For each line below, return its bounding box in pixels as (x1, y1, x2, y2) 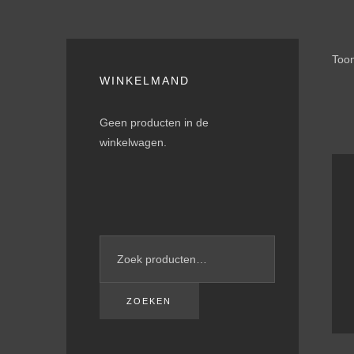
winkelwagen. (100, 135, 167, 149)
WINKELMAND (100, 75, 190, 88)
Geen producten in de (100, 115, 209, 129)
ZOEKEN (126, 296, 172, 306)
